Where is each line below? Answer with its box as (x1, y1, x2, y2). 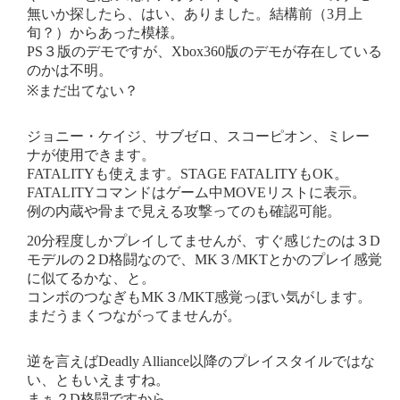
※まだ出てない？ (27, 83, 138, 99)
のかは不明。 (27, 62, 112, 79)
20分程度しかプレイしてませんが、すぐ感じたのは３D (27, 233, 380, 249)
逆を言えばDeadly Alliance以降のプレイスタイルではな (27, 354, 375, 370)
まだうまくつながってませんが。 (27, 308, 241, 324)
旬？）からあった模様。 (27, 25, 184, 41)
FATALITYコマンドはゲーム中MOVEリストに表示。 (27, 185, 366, 201)
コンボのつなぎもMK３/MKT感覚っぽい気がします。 (27, 289, 371, 305)
